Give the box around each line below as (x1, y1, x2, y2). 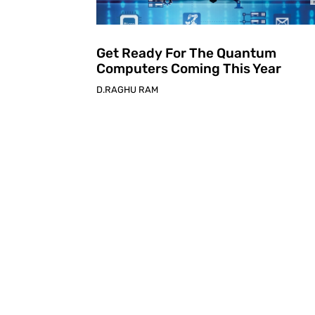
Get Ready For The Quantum (96, 44, 276, 61)
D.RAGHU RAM (96, 84, 158, 95)
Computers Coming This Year (96, 60, 281, 77)
